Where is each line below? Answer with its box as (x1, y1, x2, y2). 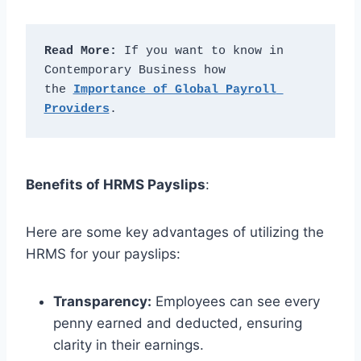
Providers (44, 102, 110, 117)
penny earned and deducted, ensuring (53, 315, 302, 332)
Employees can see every (151, 293, 320, 310)
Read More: (44, 44, 117, 59)
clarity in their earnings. (53, 337, 204, 354)
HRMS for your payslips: (26, 246, 180, 263)
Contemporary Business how (44, 64, 226, 78)
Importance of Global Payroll (73, 83, 276, 98)
